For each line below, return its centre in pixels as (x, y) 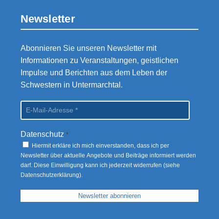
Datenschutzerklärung (50, 175)
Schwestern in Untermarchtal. (71, 85)
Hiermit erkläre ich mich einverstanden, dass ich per (99, 145)
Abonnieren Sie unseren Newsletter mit (88, 48)
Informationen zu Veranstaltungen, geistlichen (99, 60)
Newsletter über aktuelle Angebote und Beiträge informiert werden (108, 155)
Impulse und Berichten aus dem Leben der (94, 72)
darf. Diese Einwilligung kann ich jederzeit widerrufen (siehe (100, 165)
